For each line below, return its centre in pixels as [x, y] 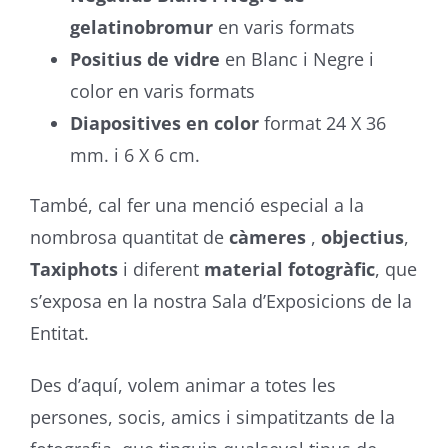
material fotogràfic [289, 269]
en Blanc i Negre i [296, 59]
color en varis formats [162, 91]
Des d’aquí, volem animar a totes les [182, 385]
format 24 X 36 [322, 123]
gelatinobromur [141, 27]
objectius [362, 237]
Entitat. [59, 333]
